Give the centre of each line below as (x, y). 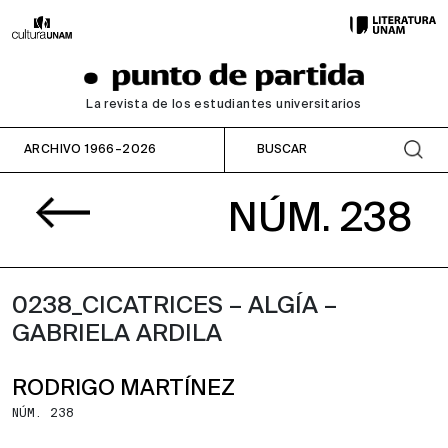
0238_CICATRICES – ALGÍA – (174, 305)
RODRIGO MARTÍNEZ (123, 388)
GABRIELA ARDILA (117, 333)
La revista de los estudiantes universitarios (224, 104)
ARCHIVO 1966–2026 (90, 149)
